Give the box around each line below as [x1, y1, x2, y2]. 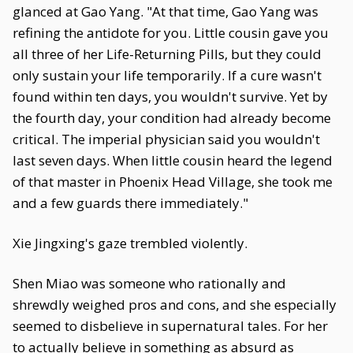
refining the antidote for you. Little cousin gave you [13, 24, 329, 42]
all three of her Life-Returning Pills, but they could [13, 45, 321, 63]
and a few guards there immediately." [13, 194, 248, 212]
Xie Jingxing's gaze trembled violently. [13, 234, 247, 252]
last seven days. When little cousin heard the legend [13, 151, 333, 169]
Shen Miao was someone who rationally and [13, 274, 286, 292]
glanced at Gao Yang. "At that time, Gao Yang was [13, 2, 318, 20]
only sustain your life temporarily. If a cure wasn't [13, 66, 321, 84]
